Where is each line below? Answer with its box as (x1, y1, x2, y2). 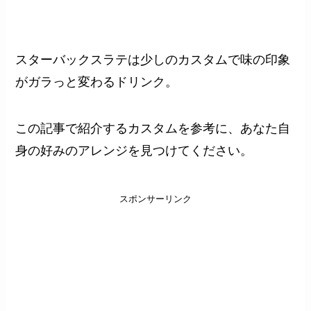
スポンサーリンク (119, 194, 192, 205)
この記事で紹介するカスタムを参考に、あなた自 (15, 121, 291, 136)
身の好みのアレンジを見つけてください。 (15, 144, 253, 158)
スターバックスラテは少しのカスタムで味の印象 (15, 52, 291, 67)
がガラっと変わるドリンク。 (15, 74, 178, 89)
